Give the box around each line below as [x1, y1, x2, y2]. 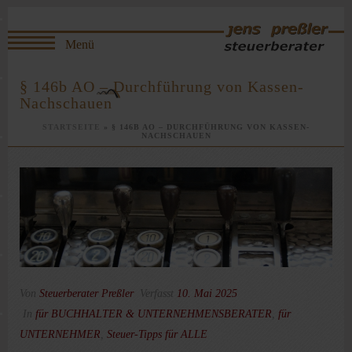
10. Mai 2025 [177, 287, 237, 299]
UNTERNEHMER [20, 328, 101, 340]
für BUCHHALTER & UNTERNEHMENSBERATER [35, 307, 272, 320]
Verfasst [137, 287, 177, 299]
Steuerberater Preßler [39, 287, 134, 299]
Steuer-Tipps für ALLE [107, 328, 207, 340]
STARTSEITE [42, 123, 101, 131]
